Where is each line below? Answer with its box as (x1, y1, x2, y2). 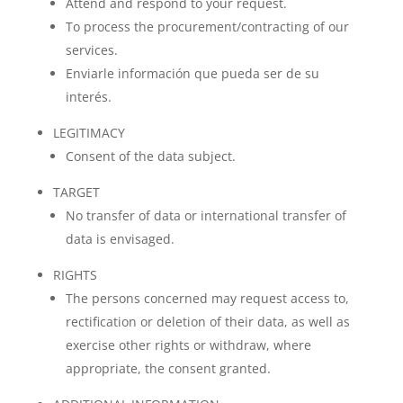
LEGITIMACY (52, 124, 125, 141)
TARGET (52, 184, 100, 201)
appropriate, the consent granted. (65, 360, 271, 377)
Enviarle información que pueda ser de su (65, 65, 319, 82)
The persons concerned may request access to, (65, 290, 349, 307)
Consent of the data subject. (65, 148, 236, 165)
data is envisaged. (65, 230, 175, 247)
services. (65, 41, 118, 58)
